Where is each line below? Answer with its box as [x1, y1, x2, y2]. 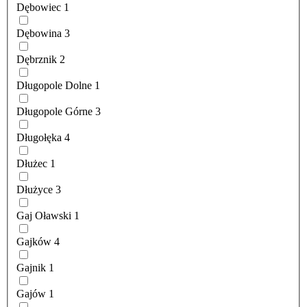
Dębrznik [16, 53, 57, 66]
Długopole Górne [16, 106, 93, 118]
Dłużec [16, 158, 47, 170]
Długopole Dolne [16, 79, 92, 92]
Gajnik [16, 262, 46, 274]
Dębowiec [16, 1, 61, 14]
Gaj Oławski [16, 210, 71, 222]
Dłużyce [16, 184, 53, 196]
